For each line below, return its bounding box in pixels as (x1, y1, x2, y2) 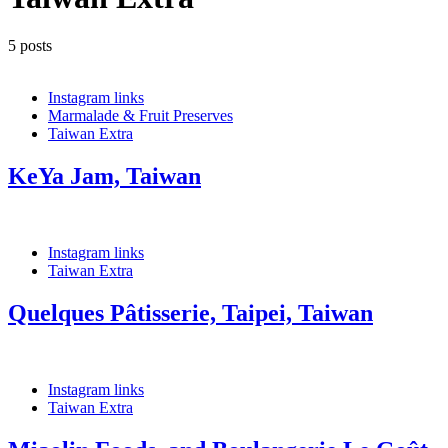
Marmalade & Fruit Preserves (48, 107, 233, 125)
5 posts (8, 37, 52, 55)
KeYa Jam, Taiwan (8, 163, 201, 190)
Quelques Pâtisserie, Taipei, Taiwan (8, 299, 373, 326)
